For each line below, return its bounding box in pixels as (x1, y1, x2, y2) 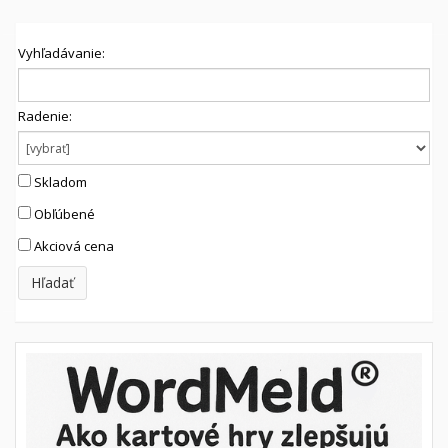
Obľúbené (34, 205, 95, 223)
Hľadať (31, 273, 74, 292)
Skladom (34, 173, 87, 191)
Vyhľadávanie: (18, 44, 105, 62)
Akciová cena (34, 237, 114, 255)
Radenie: (18, 107, 72, 125)
